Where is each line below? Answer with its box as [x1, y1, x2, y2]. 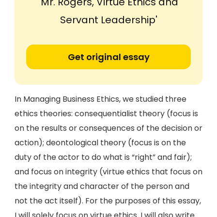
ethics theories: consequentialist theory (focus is [15, 108, 198, 119]
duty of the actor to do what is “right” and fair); [15, 152, 192, 163]
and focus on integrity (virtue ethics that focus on [15, 166, 202, 177]
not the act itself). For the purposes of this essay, [15, 195, 201, 206]
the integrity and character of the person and [15, 181, 189, 192]
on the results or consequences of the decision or [15, 123, 202, 134]
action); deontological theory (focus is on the [15, 137, 186, 148]
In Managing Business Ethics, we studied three [15, 93, 186, 105]
